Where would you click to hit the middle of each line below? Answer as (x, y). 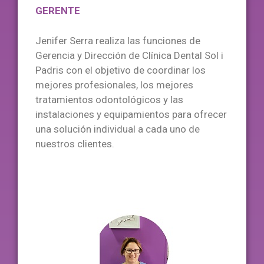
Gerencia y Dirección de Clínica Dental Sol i (129, 55)
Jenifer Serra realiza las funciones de (118, 40)
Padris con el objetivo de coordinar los (121, 70)
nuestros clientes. (75, 143)
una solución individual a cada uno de (118, 129)
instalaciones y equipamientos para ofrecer (131, 114)
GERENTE (58, 11)
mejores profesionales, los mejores (114, 85)
